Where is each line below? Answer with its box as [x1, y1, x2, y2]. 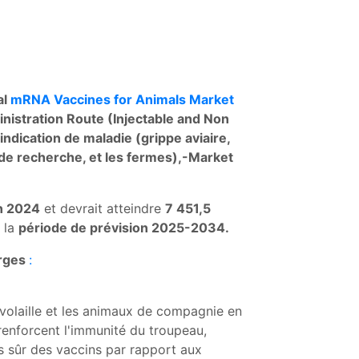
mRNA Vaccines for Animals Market [10, 91, 234, 107]
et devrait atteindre [40, 200, 165, 216]
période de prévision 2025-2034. [18, 220, 229, 236]
